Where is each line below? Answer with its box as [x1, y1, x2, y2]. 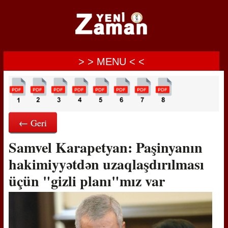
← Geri [18, 117, 47, 129]
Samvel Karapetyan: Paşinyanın [8, 137, 203, 158]
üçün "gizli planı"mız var [8, 170, 169, 191]
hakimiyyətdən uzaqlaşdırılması [8, 154, 204, 175]
